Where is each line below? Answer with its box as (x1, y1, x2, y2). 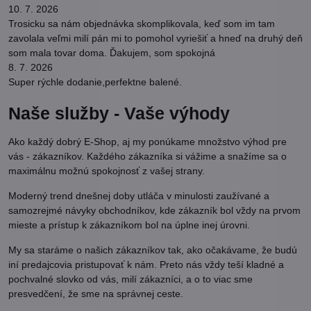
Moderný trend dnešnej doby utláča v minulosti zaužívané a (8, 190, 269, 201)
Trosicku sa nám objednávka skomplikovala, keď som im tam (8, 18, 275, 29)
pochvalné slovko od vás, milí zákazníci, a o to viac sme (8, 274, 253, 285)
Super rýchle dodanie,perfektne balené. (8, 76, 182, 87)
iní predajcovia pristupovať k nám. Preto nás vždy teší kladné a (8, 259, 284, 270)
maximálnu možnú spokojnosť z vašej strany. (8, 165, 205, 176)
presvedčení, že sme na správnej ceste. (8, 288, 183, 299)
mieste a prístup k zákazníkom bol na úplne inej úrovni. (8, 219, 250, 230)
